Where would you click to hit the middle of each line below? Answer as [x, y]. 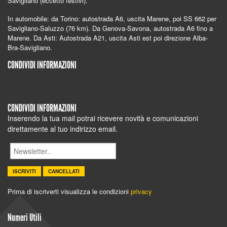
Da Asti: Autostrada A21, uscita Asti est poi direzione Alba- [121, 38]
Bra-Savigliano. [30, 48]
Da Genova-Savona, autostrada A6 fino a [153, 28]
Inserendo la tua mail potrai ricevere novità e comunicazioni [103, 118]
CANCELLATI [64, 172]
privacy [141, 191]
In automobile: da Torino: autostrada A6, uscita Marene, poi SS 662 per [112, 19]
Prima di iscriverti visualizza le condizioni [69, 191]
